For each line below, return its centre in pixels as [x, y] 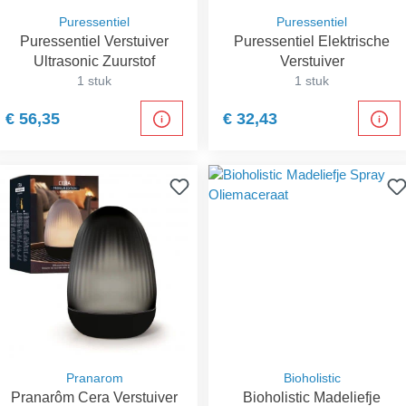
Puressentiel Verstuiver [94, 41]
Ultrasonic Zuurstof [94, 61]
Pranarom [94, 378]
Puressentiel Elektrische [312, 41]
